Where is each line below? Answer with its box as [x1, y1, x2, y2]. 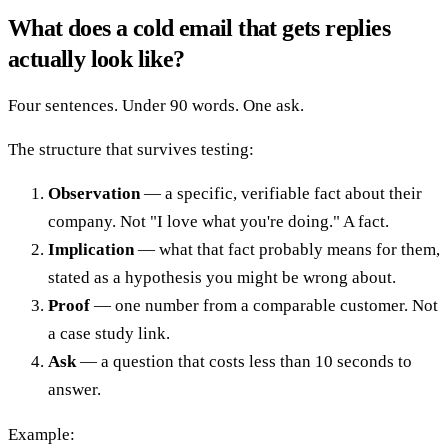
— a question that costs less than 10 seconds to [76, 351, 412, 371]
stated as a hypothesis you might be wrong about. [48, 267, 396, 287]
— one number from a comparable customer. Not [90, 295, 438, 315]
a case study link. [48, 323, 170, 343]
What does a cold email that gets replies [8, 14, 390, 41]
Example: [8, 424, 75, 444]
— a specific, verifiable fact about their [140, 183, 422, 203]
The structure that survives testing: [8, 139, 254, 159]
